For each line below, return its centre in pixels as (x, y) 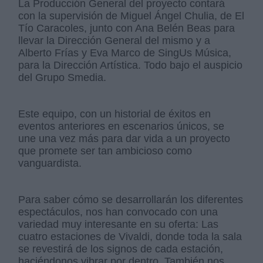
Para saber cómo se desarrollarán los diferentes (131, 200)
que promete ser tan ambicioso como (105, 151)
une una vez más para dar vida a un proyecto (124, 139)
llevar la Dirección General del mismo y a (114, 41)
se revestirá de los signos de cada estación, (121, 249)
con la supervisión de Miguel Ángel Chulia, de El (131, 16)
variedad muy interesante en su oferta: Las (119, 225)
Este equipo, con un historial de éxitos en (115, 114)
